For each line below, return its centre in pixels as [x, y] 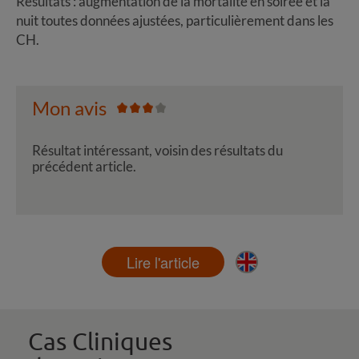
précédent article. [84, 167]
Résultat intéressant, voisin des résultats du [157, 151]
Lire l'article [163, 262]
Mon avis [69, 108]
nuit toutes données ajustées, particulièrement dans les [175, 21]
